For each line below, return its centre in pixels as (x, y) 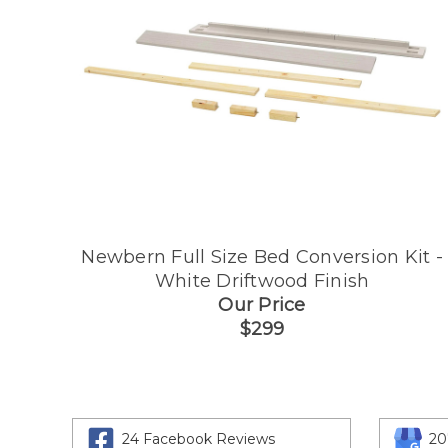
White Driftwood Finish (262, 280)
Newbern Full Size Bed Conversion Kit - (262, 256)
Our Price (262, 304)
